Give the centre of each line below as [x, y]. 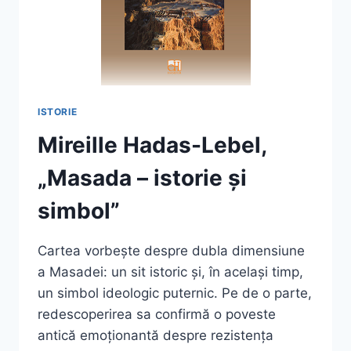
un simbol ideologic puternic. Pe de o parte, [175, 293]
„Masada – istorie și [142, 178]
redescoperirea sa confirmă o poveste [157, 315]
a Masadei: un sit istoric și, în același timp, [170, 272]
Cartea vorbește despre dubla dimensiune [171, 251]
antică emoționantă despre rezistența [156, 336]
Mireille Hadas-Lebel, [152, 145]
